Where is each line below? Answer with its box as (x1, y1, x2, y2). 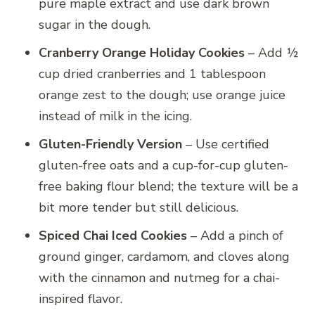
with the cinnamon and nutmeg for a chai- (39, 269, 280, 286)
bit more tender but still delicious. (39, 198, 238, 216)
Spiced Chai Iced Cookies (39, 226, 187, 244)
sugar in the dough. (39, 15, 150, 33)
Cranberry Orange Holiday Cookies (39, 44, 245, 61)
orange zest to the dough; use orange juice (39, 86, 285, 103)
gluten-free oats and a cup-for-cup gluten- (39, 156, 288, 174)
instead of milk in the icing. (39, 107, 192, 124)
